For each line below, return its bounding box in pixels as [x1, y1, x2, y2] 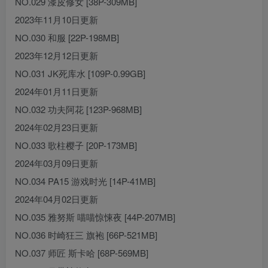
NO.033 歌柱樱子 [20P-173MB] [15, 139, 137, 152]
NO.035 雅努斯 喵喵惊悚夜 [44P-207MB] [15, 211, 175, 224]
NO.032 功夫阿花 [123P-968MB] [15, 103, 142, 116]
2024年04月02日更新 [15, 193, 98, 206]
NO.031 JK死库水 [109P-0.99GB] [15, 67, 145, 80]
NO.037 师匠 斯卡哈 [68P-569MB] [15, 246, 148, 260]
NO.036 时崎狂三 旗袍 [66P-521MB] [15, 229, 157, 242]
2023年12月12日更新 [15, 49, 98, 62]
